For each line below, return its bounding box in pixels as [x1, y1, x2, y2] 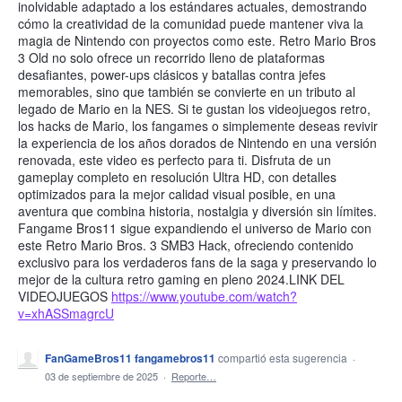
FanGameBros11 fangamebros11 [45, 350, 215, 366]
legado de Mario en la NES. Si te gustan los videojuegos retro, [18, 100, 371, 118]
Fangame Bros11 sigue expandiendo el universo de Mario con [18, 219, 371, 237]
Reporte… [171, 369, 216, 383]
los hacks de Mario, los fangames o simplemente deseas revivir [18, 117, 378, 135]
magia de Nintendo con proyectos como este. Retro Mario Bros [18, 31, 376, 49]
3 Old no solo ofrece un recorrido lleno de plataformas [18, 48, 325, 66]
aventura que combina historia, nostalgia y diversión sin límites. [18, 202, 377, 220]
